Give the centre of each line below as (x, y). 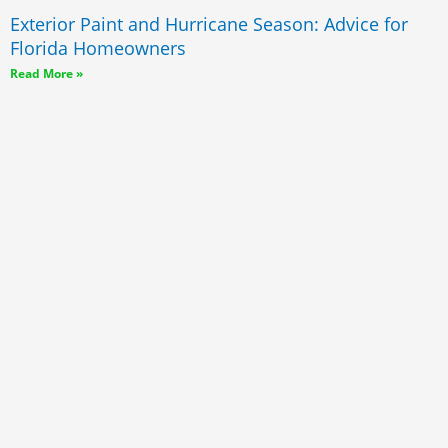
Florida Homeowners (98, 47)
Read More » (46, 73)
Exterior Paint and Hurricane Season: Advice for (209, 23)
